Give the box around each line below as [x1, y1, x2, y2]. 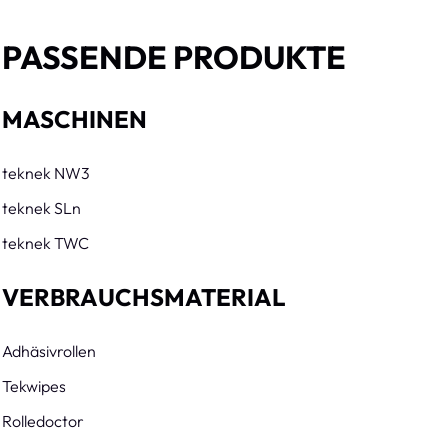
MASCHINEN [2, 104, 148, 135]
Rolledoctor [2, 411, 85, 432]
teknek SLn [2, 198, 82, 219]
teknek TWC [2, 233, 90, 254]
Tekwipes [2, 376, 67, 397]
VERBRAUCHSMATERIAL [2, 282, 286, 313]
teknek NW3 [2, 163, 91, 184]
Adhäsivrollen [2, 341, 97, 362]
